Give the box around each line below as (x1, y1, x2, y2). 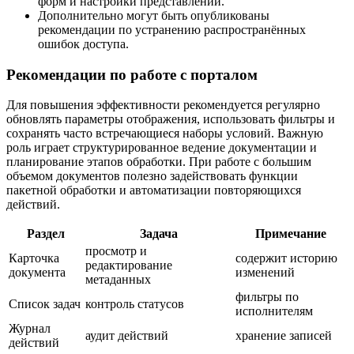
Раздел (26, 227, 65, 241)
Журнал (9, 322, 51, 336)
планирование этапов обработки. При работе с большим (6, 155, 311, 169)
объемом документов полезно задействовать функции (6, 169, 298, 183)
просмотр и (85, 244, 147, 258)
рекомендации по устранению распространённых (38, 22, 306, 36)
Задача (140, 227, 178, 241)
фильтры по (235, 290, 299, 304)
